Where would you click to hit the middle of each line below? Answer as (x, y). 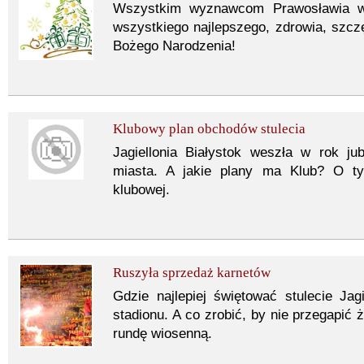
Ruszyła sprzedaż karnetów (192, 273)
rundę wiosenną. (162, 334)
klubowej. (141, 190)
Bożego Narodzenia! (174, 46)
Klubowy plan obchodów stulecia (209, 129)
